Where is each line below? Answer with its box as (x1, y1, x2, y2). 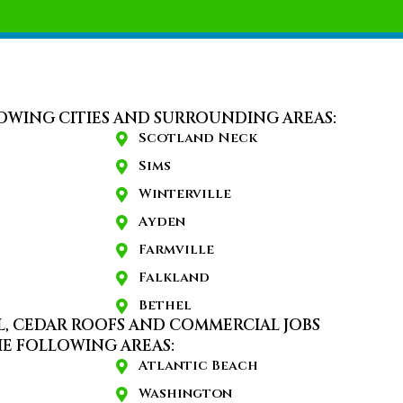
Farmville (139, 239, 214, 259)
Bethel (139, 295, 192, 315)
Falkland (139, 267, 210, 287)
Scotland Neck (139, 128, 257, 148)
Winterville (139, 184, 231, 203)
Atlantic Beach (139, 355, 258, 375)
